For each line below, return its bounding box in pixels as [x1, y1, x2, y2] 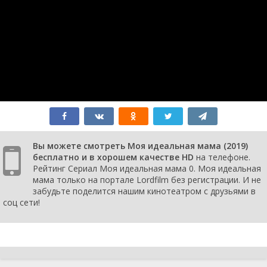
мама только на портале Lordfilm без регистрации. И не [33, 173, 261, 185]
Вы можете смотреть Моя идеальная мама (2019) [33, 139, 248, 151]
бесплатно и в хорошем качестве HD [33, 151, 196, 163]
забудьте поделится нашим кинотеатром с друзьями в [33, 185, 256, 197]
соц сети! [3, 196, 40, 208]
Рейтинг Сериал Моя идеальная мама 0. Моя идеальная [33, 162, 261, 174]
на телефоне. [196, 151, 250, 163]
